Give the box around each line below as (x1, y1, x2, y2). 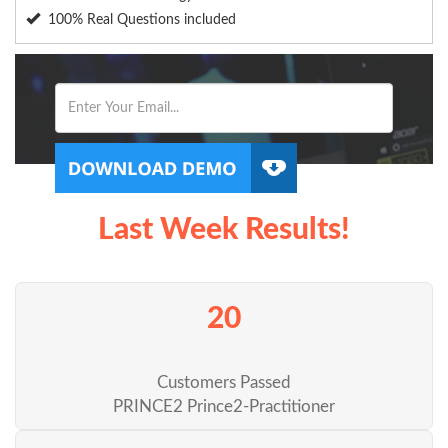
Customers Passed (157, 374, 291, 392)
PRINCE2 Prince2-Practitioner (113, 398, 335, 416)
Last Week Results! (98, 215, 350, 246)
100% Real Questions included (48, 13, 236, 28)
